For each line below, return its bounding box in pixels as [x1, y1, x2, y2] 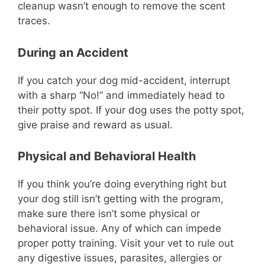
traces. [18, 15, 50, 27]
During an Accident [18, 45, 128, 60]
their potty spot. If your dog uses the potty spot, [18, 104, 244, 116]
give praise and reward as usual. [18, 118, 173, 131]
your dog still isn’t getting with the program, [18, 193, 224, 205]
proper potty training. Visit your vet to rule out [18, 237, 234, 250]
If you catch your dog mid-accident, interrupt [18, 74, 230, 86]
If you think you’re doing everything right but [18, 178, 227, 190]
